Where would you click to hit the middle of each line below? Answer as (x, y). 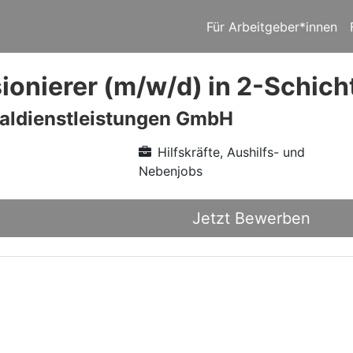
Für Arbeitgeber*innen (272, 26)
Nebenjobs (170, 171)
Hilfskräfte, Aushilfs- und (231, 152)
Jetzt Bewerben (251, 218)
